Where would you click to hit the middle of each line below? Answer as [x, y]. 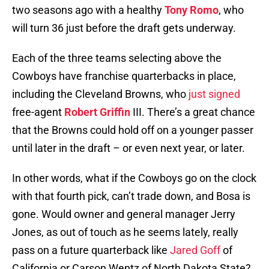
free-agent [38, 112]
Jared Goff [195, 250]
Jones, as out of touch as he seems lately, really [125, 232]
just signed [214, 94]
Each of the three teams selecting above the [117, 58]
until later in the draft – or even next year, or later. [128, 148]
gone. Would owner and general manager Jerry [124, 214]
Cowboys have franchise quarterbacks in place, [124, 76]
